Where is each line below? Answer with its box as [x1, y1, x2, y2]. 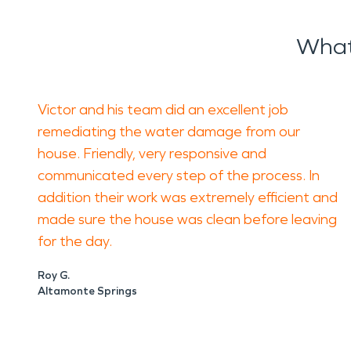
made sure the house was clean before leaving [38, 211, 337, 228]
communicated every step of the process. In [38, 167, 320, 184]
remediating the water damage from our [38, 123, 300, 140]
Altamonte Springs [38, 284, 137, 298]
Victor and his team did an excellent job [38, 101, 288, 118]
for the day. [38, 233, 112, 250]
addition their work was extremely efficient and [38, 189, 338, 206]
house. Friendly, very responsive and [38, 145, 266, 162]
